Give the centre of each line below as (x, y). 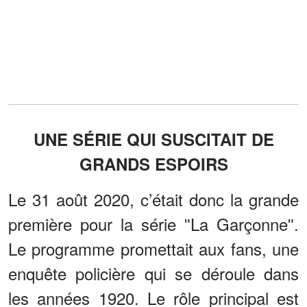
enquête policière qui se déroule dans (153, 273)
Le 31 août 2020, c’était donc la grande (153, 199)
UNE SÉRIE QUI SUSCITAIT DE (153, 139)
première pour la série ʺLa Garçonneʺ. (153, 223)
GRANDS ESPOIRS (153, 163)
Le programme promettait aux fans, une (153, 248)
